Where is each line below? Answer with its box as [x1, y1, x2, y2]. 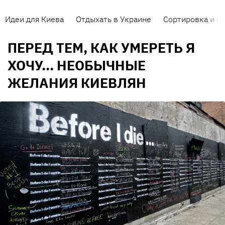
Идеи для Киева [5, 14, 64, 24]
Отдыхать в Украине [76, 14, 151, 24]
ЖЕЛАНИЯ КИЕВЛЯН [8, 74, 146, 92]
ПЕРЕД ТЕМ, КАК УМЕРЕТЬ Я [8, 39, 195, 57]
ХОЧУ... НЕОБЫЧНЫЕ [8, 56, 146, 74]
